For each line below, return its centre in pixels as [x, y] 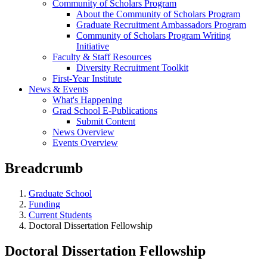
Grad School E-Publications [105, 111]
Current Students [60, 215]
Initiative [93, 46]
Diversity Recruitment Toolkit [132, 68]
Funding [44, 204]
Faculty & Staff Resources [102, 57]
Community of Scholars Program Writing [153, 35]
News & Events [58, 89]
